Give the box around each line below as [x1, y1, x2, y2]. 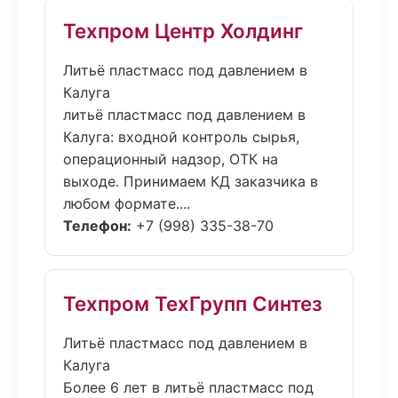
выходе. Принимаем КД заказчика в [63, 172, 318, 190]
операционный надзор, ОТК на [63, 150, 278, 168]
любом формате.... [63, 195, 190, 212]
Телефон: [63, 217, 131, 235]
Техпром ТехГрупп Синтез [63, 291, 322, 315]
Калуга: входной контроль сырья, [63, 128, 299, 146]
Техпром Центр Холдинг [63, 19, 303, 43]
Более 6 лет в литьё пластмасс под [63, 378, 314, 396]
